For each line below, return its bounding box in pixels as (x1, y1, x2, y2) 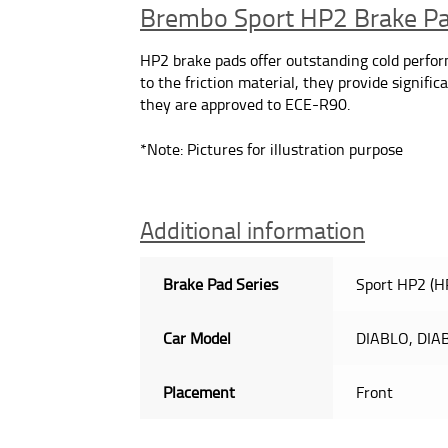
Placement (162, 380, 235, 403)
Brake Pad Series (162, 272, 278, 295)
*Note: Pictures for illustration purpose (140, 137, 404, 160)
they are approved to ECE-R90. (140, 93, 351, 116)
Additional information (140, 212, 366, 246)
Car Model (162, 326, 231, 349)
